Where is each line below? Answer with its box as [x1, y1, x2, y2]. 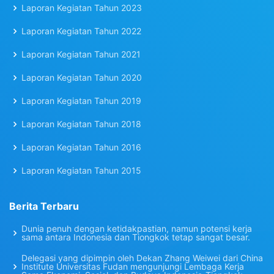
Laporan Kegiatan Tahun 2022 [21, 26, 141, 36]
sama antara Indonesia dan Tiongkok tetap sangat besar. [21, 232, 250, 242]
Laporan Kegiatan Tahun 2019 [21, 95, 141, 106]
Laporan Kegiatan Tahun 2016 [21, 142, 141, 152]
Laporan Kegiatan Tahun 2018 [21, 119, 141, 129]
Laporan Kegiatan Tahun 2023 [21, 2, 142, 13]
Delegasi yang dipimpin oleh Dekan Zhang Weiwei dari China [21, 253, 263, 263]
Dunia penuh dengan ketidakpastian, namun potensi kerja [21, 223, 252, 234]
